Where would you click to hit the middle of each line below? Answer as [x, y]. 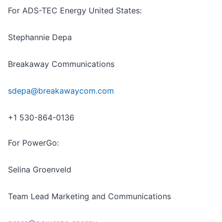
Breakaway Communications [61, 64]
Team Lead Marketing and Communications [89, 196]
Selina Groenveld [40, 169]
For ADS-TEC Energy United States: [75, 10]
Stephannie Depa [40, 37]
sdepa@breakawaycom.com [61, 90]
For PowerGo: [33, 142]
